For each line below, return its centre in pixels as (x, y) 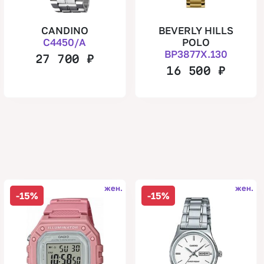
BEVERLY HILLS (196, 30)
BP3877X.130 (196, 54)
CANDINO (65, 30)
